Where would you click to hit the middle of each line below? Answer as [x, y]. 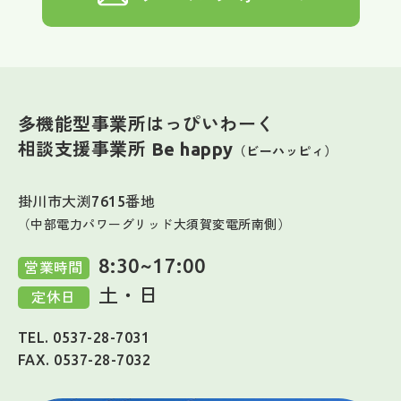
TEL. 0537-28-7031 [84, 337]
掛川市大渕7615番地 [87, 201]
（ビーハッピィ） [285, 151]
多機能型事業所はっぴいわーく [146, 124]
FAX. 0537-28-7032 [85, 359]
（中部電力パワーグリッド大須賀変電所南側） [154, 224]
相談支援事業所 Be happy [126, 149]
